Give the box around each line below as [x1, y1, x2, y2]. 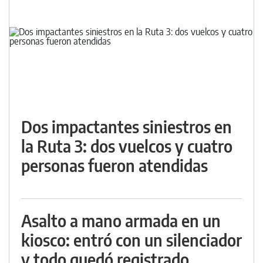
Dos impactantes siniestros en [21, 116, 232, 137]
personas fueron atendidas [21, 155, 208, 176]
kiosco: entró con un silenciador [21, 230, 242, 251]
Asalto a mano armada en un [21, 210, 221, 231]
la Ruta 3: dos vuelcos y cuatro [21, 136, 232, 157]
